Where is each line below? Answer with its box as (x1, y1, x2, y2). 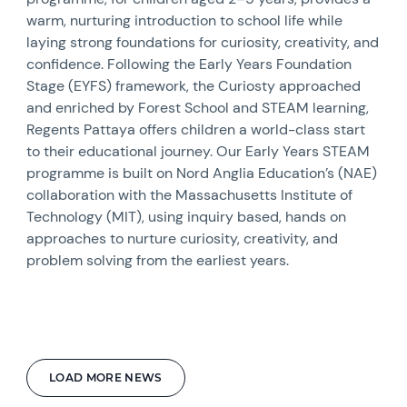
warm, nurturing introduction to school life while (26, 10, 343, 30)
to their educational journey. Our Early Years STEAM (26, 141, 371, 161)
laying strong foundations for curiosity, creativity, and (26, 32, 380, 52)
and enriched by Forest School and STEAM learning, (26, 97, 370, 117)
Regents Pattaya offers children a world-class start (26, 119, 366, 139)
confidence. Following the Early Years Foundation (26, 54, 352, 74)
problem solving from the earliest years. (26, 250, 290, 270)
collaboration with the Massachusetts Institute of (26, 184, 353, 204)
